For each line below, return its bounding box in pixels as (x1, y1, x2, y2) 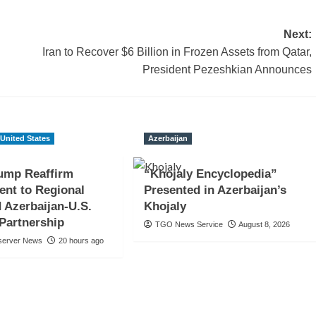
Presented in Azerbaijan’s (143, 183, 286, 197)
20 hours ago (59, 236, 104, 245)
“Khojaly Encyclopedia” (143, 167, 277, 181)
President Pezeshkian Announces (142, 63, 312, 76)
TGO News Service (154, 220, 223, 229)
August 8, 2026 (238, 220, 290, 229)
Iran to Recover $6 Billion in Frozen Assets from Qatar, (42, 46, 312, 59)
